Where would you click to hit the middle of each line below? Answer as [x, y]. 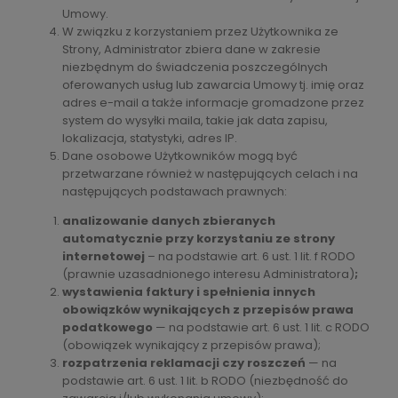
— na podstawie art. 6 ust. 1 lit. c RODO [261, 327]
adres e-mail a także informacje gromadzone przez [213, 102]
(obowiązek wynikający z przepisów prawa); [191, 345]
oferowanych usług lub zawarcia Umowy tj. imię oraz [213, 84]
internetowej [105, 256]
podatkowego [107, 327]
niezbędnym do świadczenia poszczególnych [195, 67]
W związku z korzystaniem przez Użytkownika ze [200, 31]
